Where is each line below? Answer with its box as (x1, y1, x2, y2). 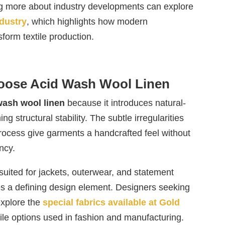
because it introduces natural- (64, 98, 186, 108)
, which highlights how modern (26, 17, 148, 27)
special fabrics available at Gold (42, 197, 180, 208)
